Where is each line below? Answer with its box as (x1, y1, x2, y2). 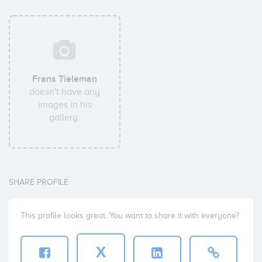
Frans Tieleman (32, 73, 98, 85)
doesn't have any (29, 87, 101, 97)
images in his (37, 99, 92, 110)
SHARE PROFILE (9, 178, 68, 187)
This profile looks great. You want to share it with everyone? (20, 211, 239, 220)
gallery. (49, 112, 81, 123)
